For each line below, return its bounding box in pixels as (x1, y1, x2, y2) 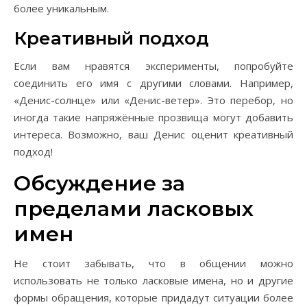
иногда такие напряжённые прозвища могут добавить (14, 110, 293, 124)
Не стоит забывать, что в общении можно (14, 256, 293, 270)
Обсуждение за (14, 171, 185, 196)
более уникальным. (14, 1, 109, 15)
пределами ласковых (14, 196, 254, 221)
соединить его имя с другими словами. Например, (14, 76, 293, 90)
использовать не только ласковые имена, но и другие (14, 273, 293, 287)
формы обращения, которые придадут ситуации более (14, 291, 293, 304)
